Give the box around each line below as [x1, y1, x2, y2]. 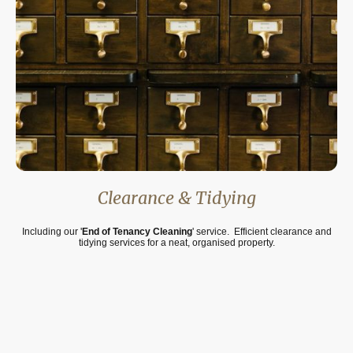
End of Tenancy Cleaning [81, 225, 192, 237]
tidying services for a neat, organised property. [78, 236, 275, 248]
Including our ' [21, 225, 82, 237]
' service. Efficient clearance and [191, 225, 332, 237]
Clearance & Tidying [97, 188, 256, 210]
